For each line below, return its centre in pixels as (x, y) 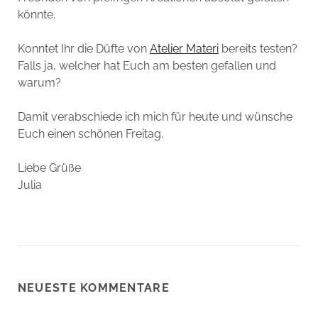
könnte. (36, 14)
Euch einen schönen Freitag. (90, 133)
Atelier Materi (184, 48)
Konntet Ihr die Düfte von (83, 48)
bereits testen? (258, 48)
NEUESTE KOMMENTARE (93, 287)
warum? (39, 82)
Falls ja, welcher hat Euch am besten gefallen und (147, 65)
